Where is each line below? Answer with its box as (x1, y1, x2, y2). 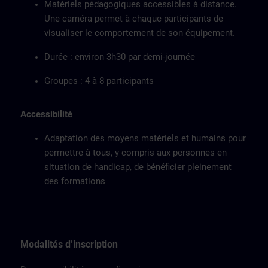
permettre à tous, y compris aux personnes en (44, 147, 227, 158)
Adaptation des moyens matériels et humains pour (44, 133, 246, 144)
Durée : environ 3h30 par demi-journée (44, 51, 195, 62)
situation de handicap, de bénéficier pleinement (44, 162, 232, 172)
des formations (44, 176, 105, 187)
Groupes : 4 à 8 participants (44, 75, 154, 86)
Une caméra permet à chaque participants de (44, 13, 223, 24)
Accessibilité (20, 109, 72, 120)
